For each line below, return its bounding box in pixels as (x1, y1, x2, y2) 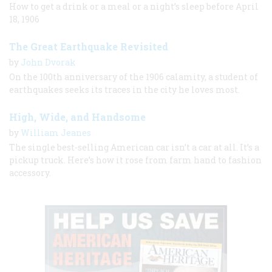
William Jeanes (21, 126, 91, 138)
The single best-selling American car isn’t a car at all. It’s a (9, 141, 259, 153)
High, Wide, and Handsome (9, 110, 146, 123)
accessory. (9, 166, 51, 178)
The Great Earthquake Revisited (9, 39, 168, 53)
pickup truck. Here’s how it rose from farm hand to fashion (9, 154, 262, 166)
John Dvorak (21, 56, 76, 68)
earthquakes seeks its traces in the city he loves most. (9, 83, 240, 95)
